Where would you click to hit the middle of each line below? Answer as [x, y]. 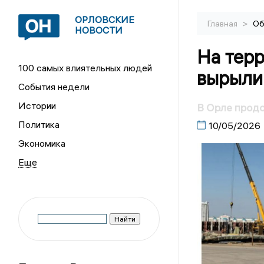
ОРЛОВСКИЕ [105, 19]
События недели [54, 87]
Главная [223, 24]
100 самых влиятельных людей [85, 68]
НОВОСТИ [99, 30]
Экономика [42, 143]
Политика [39, 124]
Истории [37, 105]
